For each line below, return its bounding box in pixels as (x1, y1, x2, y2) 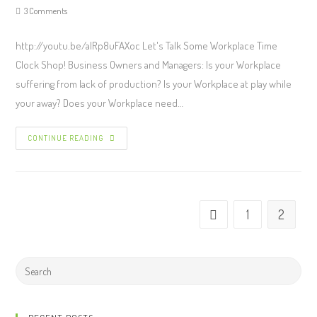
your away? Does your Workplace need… (16, 96, 184, 110)
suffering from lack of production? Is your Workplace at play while (16, 77, 292, 91)
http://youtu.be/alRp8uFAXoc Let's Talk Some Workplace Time (16, 39, 278, 52)
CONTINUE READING (28, 133, 105, 143)
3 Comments (24, 6, 68, 16)
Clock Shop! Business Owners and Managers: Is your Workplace (16, 58, 282, 71)
